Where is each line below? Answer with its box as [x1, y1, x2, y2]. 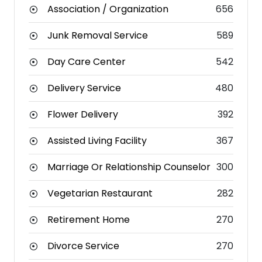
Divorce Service [47, 239, 119, 253]
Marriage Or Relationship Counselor [47, 160, 211, 174]
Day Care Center [47, 55, 126, 69]
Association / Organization [47, 2, 168, 16]
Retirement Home [47, 213, 130, 227]
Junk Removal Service [47, 29, 148, 43]
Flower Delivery [47, 108, 118, 122]
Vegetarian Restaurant [47, 187, 153, 201]
